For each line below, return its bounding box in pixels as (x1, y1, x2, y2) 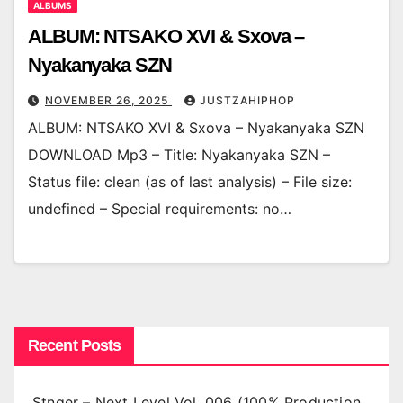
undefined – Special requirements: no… (28, 199, 291, 218)
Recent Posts (28, 336, 121, 355)
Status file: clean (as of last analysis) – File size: (28, 172, 352, 191)
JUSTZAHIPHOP (200, 93, 295, 107)
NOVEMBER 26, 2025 (45, 93, 172, 107)
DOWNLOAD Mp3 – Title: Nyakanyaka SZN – (28, 145, 330, 164)
